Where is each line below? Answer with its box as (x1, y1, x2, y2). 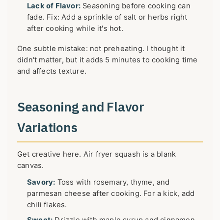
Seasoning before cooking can (81, 1, 191, 10)
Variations (17, 119, 78, 136)
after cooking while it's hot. (27, 24, 123, 33)
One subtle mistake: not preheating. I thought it (17, 44, 185, 53)
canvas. (17, 161, 44, 170)
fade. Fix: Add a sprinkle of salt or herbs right (27, 12, 188, 22)
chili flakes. (27, 200, 67, 210)
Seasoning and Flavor (17, 98, 144, 115)
